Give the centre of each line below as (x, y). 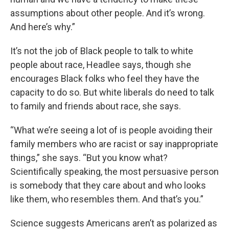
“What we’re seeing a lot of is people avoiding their (111, 130)
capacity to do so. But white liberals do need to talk (112, 92)
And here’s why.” (43, 27)
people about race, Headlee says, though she (101, 65)
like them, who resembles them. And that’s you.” (107, 199)
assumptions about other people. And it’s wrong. (108, 13)
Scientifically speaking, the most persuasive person (114, 171)
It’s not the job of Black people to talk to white (102, 51)
